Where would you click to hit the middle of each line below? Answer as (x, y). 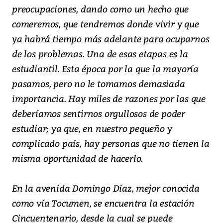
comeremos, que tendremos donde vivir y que (106, 24)
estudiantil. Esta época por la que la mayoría (105, 69)
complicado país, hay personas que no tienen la (111, 143)
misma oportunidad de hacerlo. (78, 158)
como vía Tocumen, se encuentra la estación (103, 203)
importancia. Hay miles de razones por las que (109, 99)
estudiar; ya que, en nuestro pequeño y (92, 128)
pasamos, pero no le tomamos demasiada (99, 84)
